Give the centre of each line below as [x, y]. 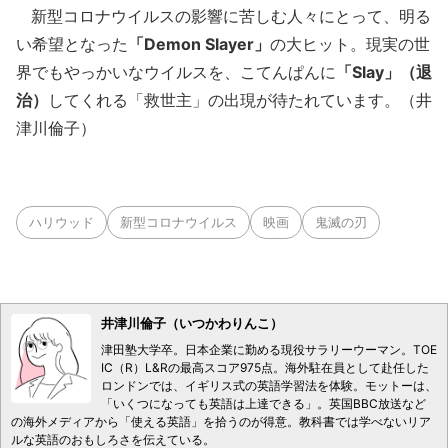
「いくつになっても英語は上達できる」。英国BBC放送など [263, 403]
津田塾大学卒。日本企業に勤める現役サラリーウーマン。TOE [269, 349]
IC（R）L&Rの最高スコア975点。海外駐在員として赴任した [265, 367]
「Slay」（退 [384, 72]
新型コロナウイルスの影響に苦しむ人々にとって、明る [223, 16]
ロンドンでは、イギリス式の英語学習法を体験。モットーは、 [269, 385]
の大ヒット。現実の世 [350, 44]
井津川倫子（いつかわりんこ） [192, 323]
